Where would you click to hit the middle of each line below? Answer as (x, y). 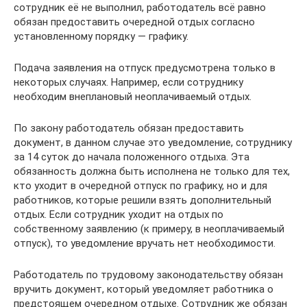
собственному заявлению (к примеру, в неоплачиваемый (149, 229)
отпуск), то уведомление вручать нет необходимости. (145, 243)
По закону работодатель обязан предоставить (129, 128)
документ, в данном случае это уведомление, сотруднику (153, 142)
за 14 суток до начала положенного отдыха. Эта (132, 157)
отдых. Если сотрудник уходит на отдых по (119, 214)
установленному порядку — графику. (101, 36)
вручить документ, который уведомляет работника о (144, 289)
